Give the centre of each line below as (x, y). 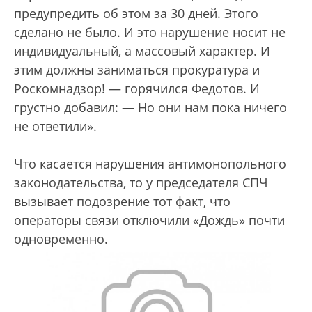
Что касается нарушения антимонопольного (150, 164)
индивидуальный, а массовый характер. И (142, 51)
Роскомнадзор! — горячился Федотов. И (137, 89)
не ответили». (55, 126)
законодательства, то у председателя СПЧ (141, 183)
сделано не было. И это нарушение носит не (150, 32)
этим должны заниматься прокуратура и (137, 70)
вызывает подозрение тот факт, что (122, 202)
